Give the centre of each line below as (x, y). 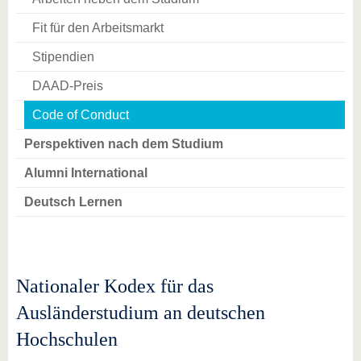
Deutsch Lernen (73, 202)
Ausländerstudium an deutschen (141, 313)
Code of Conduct (81, 115)
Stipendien (63, 57)
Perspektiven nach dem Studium (124, 144)
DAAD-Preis (68, 86)
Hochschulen (67, 339)
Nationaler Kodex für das (115, 286)
